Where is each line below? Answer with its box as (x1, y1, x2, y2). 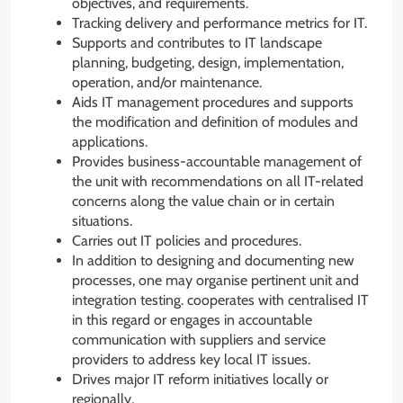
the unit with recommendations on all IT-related (72, 172, 363, 190)
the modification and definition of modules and (72, 112, 358, 130)
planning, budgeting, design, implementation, (72, 53, 344, 71)
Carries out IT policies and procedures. (72, 231, 301, 249)
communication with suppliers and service (72, 330, 326, 348)
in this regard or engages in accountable (72, 310, 312, 328)
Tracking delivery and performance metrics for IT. (72, 13, 367, 31)
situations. (72, 211, 132, 229)
